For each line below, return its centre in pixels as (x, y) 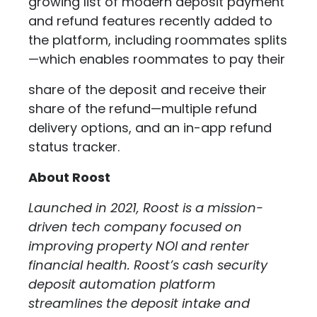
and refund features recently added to (150, 21)
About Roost (69, 177)
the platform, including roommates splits (158, 40)
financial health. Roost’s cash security (148, 265)
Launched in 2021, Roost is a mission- (146, 208)
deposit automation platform (122, 284)
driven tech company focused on (135, 227)
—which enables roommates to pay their (158, 59)
